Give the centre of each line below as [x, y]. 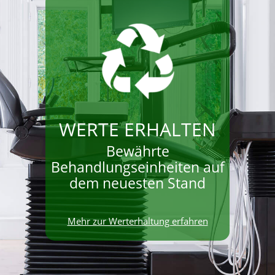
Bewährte [137, 151]
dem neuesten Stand [137, 183]
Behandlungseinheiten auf [137, 167]
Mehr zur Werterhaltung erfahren [137, 221]
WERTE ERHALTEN [137, 129]
